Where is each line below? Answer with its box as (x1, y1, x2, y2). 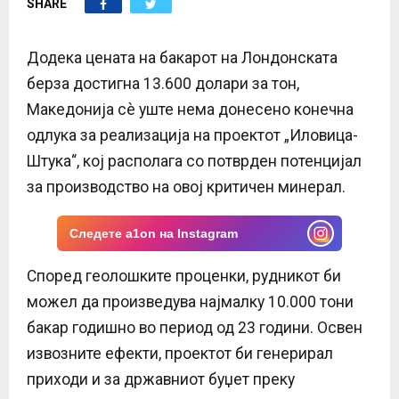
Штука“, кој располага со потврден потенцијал (27, 151, 362, 170)
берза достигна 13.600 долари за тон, (27, 74, 299, 93)
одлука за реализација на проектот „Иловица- (27, 126, 358, 144)
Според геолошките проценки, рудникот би (27, 266, 341, 285)
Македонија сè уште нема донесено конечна (27, 100, 354, 118)
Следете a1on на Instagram (69, 225, 238, 240)
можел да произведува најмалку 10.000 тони (27, 292, 354, 311)
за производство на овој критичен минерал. (27, 177, 346, 196)
